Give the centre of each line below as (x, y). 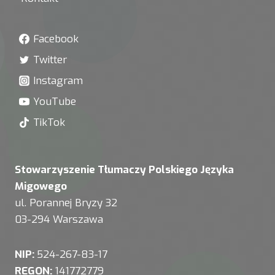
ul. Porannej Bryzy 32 (66, 203)
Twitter (50, 60)
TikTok (49, 122)
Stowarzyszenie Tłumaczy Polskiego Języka (124, 170)
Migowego (41, 186)
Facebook (56, 39)
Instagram (58, 80)
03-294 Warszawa (59, 219)
